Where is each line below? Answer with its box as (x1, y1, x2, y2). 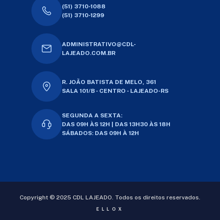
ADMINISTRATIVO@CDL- (61, 40, 136, 48)
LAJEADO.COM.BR (61, 49, 115, 56)
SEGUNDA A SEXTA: (62, 111, 122, 119)
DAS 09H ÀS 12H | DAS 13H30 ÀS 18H (62, 120, 170, 128)
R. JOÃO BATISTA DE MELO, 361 (62, 78, 156, 85)
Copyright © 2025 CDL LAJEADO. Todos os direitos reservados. (20, 193, 200, 201)
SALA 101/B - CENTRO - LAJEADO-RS (62, 87, 168, 94)
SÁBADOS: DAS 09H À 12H (62, 129, 139, 137)
